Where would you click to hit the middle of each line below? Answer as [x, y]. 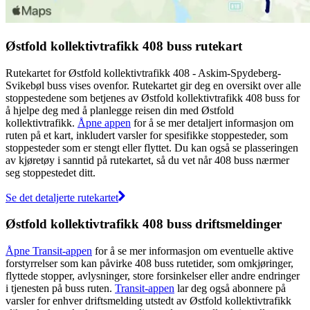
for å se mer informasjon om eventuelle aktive [193, 251]
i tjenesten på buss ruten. [60, 289]
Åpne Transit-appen [49, 251]
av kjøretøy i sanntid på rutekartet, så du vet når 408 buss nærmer [147, 160]
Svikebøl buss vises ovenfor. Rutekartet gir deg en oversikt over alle [153, 85]
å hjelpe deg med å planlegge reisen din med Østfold [120, 110]
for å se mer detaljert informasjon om [212, 122]
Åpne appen [104, 122]
